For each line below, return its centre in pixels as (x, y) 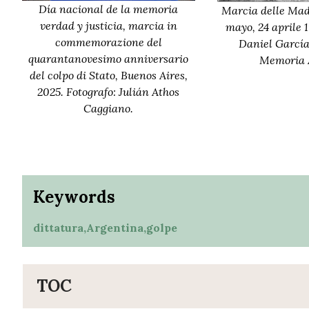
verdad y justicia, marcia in (108, 26)
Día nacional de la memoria (109, 9)
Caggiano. (109, 109)
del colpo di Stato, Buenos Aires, (108, 76)
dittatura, (60, 228)
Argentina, (116, 228)
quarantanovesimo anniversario (109, 59)
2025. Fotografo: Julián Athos (109, 92)
